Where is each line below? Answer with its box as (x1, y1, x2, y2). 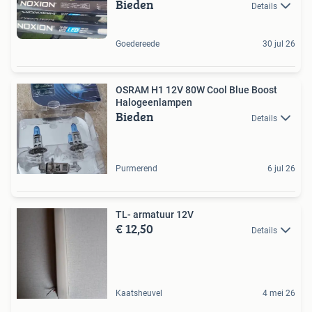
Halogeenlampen (116, 97, 192, 109)
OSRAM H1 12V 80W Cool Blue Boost (116, 84, 277, 96)
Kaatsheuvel (116, 288, 162, 299)
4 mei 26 (263, 288, 295, 299)
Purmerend (116, 164, 157, 174)
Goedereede (116, 39, 159, 49)
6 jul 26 (267, 164, 295, 174)
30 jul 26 (263, 39, 295, 49)
